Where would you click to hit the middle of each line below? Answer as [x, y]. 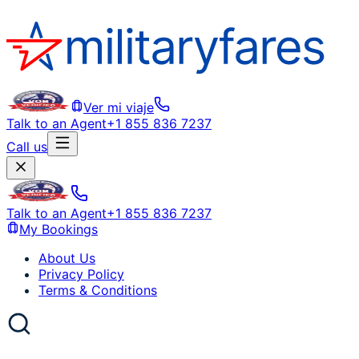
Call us [27, 147]
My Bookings [58, 229]
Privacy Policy [81, 274]
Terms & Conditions [98, 290]
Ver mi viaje [119, 107]
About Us [67, 258]
